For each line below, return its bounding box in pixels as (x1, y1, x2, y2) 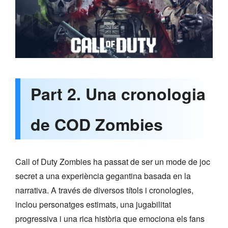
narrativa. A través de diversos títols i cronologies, (15, 184, 193, 196)
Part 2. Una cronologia (31, 81, 206, 105)
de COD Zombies (31, 112, 163, 136)
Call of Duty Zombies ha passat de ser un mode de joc (15, 155, 210, 167)
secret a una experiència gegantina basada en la (15, 169, 191, 182)
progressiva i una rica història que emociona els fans (15, 212, 205, 224)
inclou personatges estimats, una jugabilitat (15, 198, 171, 210)
